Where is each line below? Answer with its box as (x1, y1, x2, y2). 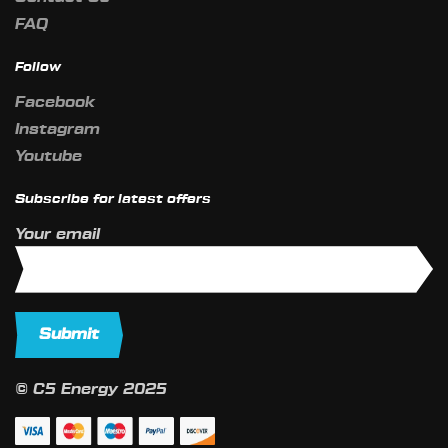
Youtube (15, 148, 82, 164)
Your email (15, 226, 100, 242)
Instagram (15, 121, 100, 137)
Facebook (15, 94, 95, 110)
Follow (15, 59, 61, 73)
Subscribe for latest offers (15, 191, 211, 205)
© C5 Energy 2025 (15, 381, 167, 397)
